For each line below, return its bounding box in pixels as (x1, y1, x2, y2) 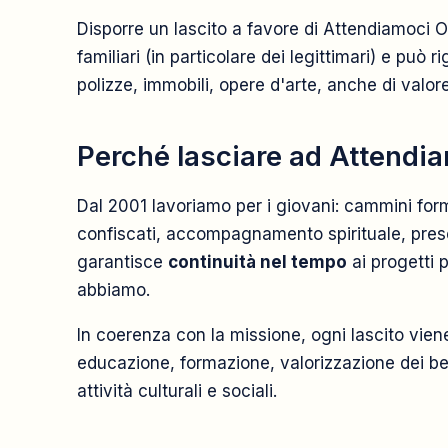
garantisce (77, 252, 168, 272)
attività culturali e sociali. (77, 381, 277, 401)
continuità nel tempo (168, 252, 347, 272)
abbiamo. (77, 280, 150, 300)
